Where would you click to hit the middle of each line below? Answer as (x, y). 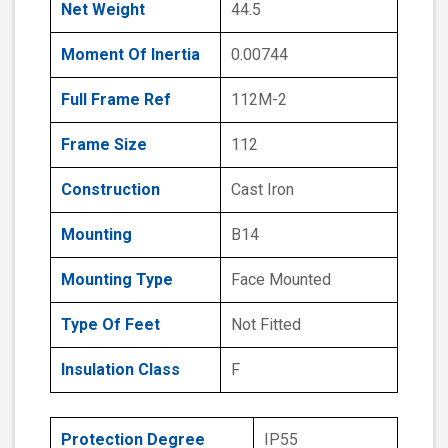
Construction (110, 190)
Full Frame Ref (116, 100)
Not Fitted (266, 325)
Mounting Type (117, 280)
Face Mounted (281, 280)
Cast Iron (262, 190)
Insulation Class (120, 370)
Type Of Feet (110, 325)
